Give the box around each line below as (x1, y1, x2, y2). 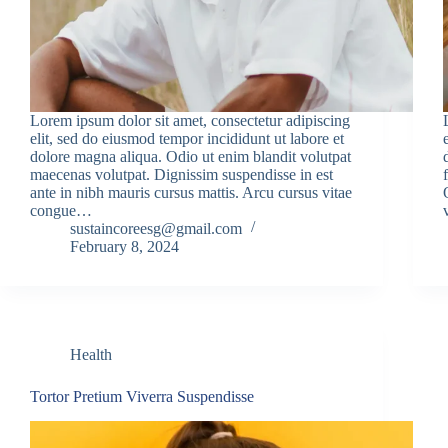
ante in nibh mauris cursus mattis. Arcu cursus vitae (30, 183, 352, 201)
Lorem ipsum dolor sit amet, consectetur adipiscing (30, 111, 350, 129)
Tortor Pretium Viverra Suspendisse (30, 387, 254, 405)
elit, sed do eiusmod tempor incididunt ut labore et (30, 129, 344, 147)
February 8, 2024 (70, 237, 179, 255)
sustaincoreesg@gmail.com (70, 219, 242, 237)
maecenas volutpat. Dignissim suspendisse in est (30, 165, 333, 183)
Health (70, 345, 112, 363)
